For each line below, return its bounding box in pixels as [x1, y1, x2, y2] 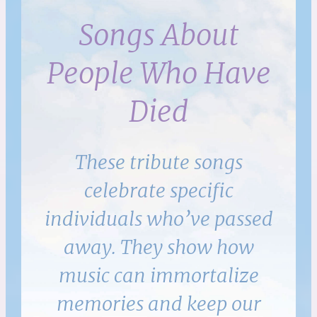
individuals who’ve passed [44, 207, 273, 231]
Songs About [79, 18, 238, 54]
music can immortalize [58, 263, 259, 288]
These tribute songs [74, 150, 243, 175]
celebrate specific [83, 178, 234, 203]
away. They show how [63, 235, 254, 260]
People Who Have [46, 56, 271, 92]
